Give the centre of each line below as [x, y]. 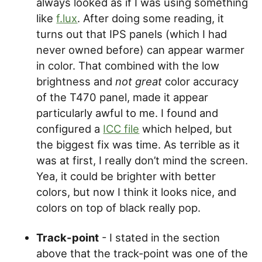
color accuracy [201, 82]
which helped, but [186, 129]
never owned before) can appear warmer [141, 50]
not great [139, 82]
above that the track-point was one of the [142, 254]
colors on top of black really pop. [119, 208]
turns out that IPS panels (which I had [132, 34]
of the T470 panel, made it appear [123, 97]
